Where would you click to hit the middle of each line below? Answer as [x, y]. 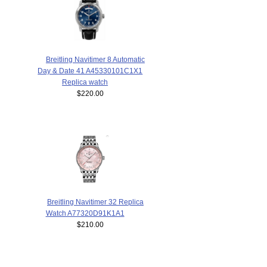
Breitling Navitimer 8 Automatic [95, 60]
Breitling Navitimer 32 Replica [95, 202]
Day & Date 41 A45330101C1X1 [90, 71]
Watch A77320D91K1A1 [85, 213]
